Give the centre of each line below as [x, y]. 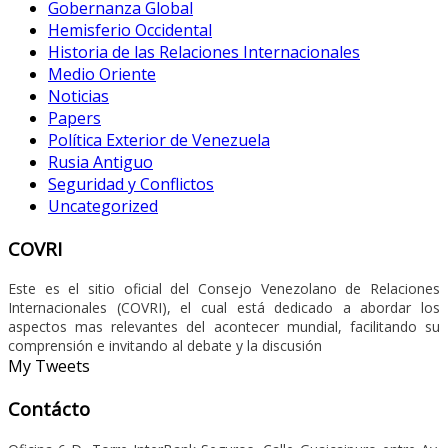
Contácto [49, 409]
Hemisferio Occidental [130, 30]
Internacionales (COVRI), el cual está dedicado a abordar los [224, 308]
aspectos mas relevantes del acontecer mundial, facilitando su [224, 327]
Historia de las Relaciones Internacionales [204, 52]
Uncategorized [103, 206]
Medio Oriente [102, 74]
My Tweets [49, 366]
